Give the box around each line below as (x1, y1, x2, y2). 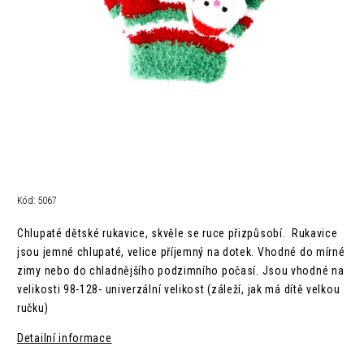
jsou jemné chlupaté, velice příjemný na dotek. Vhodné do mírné (17, 245, 345, 258)
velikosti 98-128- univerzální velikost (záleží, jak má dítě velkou (17, 283, 340, 296)
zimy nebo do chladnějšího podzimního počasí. (17, 264, 259, 277)
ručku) (17, 301, 49, 314)
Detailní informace (17, 331, 112, 344)
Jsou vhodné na (258, 264, 344, 277)
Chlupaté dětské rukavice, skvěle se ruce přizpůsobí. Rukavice (17, 227, 338, 240)
